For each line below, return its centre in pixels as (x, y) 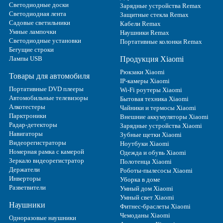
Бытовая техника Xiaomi (154, 99)
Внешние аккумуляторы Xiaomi (164, 117)
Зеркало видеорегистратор (47, 161)
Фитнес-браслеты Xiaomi (155, 206)
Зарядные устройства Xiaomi (161, 126)
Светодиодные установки (45, 41)
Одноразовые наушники (43, 218)
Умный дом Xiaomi (146, 188)
